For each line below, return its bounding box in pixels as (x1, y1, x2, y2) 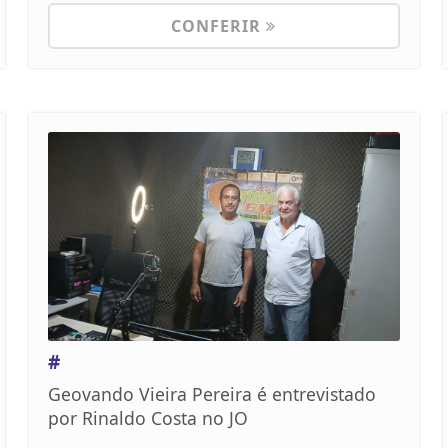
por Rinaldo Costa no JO (47, 406, 248, 431)
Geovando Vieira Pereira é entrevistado (47, 382, 376, 407)
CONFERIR (171, 15, 267, 38)
